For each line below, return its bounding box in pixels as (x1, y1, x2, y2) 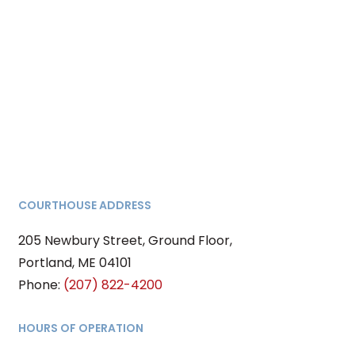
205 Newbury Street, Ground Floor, (18, 231, 232, 250)
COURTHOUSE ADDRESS (18, 197, 151, 213)
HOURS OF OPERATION (18, 319, 143, 336)
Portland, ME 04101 (18, 253, 132, 272)
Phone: (18, 275, 63, 294)
